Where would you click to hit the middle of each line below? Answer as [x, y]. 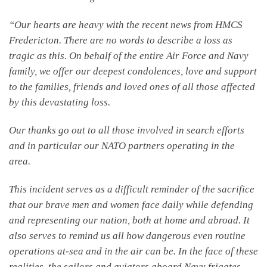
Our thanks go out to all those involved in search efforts [127, 131]
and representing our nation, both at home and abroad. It [129, 221]
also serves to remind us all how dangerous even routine [127, 236]
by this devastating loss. [60, 102]
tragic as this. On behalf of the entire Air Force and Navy [129, 55]
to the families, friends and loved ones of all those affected [132, 86]
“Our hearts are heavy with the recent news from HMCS [126, 24]
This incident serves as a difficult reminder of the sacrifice [132, 190]
